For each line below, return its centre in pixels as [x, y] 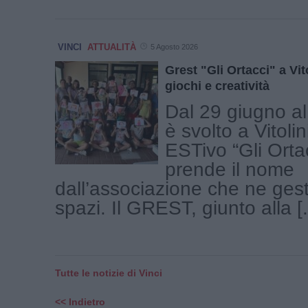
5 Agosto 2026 [174, 46]
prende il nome [230, 169]
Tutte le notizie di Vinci [109, 273]
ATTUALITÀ [112, 47]
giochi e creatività [217, 86]
